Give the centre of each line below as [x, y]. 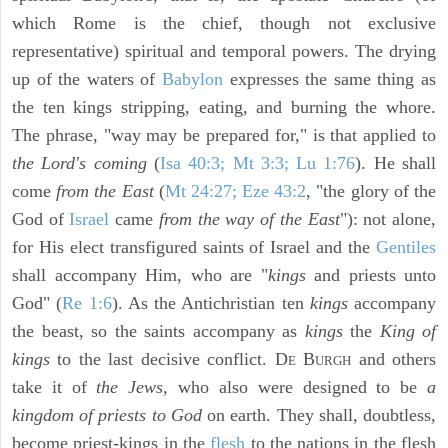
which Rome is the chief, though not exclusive [224, 23]
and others [394, 359]
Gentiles [406, 247]
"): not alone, [388, 219]
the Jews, [132, 387]
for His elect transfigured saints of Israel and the [194, 247]
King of [407, 331]
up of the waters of [87, 79]
